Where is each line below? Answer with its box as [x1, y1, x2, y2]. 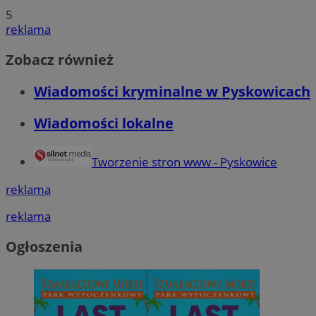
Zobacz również [6, 50, 114, 70]
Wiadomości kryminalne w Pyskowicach [34, 82, 310, 102]
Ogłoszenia [6, 236, 83, 256]
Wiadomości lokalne [34, 114, 174, 133]
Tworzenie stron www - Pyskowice [92, 154, 277, 171]
